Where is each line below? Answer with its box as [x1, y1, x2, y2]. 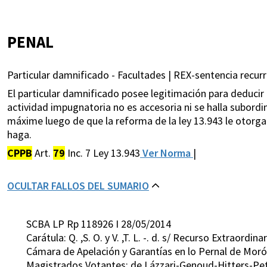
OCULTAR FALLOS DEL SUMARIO [7, 179, 149, 193]
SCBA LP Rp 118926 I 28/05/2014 [26, 217, 171, 231]
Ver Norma [140, 146, 193, 160]
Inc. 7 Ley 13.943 [65, 146, 140, 160]
